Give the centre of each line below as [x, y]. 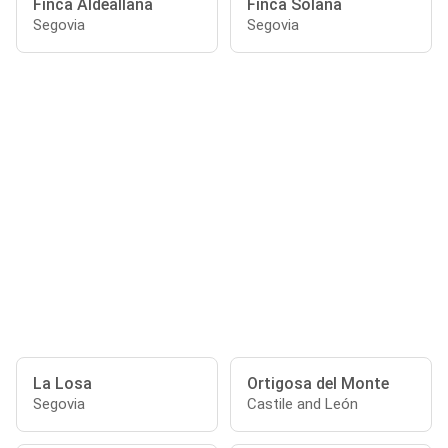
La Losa [62, 383]
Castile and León [302, 404]
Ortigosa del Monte [318, 383]
